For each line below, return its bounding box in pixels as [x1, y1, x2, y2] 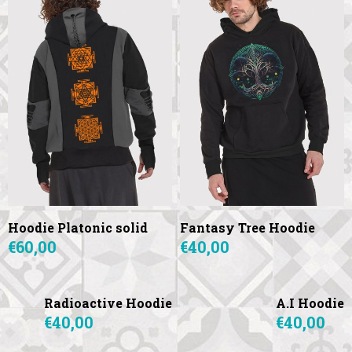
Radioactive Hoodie [44, 295, 172, 312]
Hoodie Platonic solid [8, 219, 148, 236]
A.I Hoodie [276, 295, 344, 312]
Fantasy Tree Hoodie [180, 219, 315, 236]
